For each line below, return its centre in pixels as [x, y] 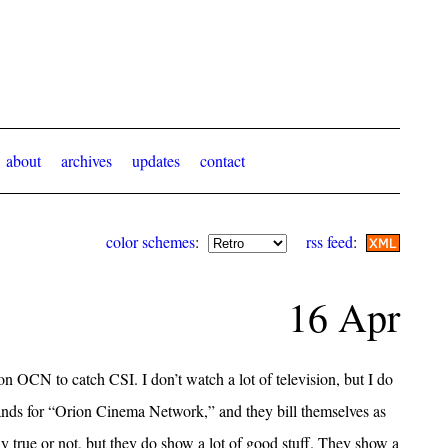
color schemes [151, 242]
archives [86, 161]
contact [222, 161]
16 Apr [344, 317]
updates [155, 161]
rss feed [330, 242]
